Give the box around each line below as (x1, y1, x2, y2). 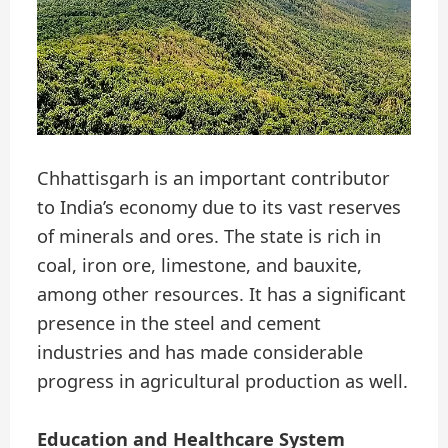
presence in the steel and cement (37, 310, 322, 335)
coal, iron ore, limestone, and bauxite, (37, 252, 363, 277)
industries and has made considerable (37, 339, 364, 364)
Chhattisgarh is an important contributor (37, 165, 391, 190)
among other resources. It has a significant (37, 281, 407, 306)
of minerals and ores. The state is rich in (37, 223, 382, 248)
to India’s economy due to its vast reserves (37, 194, 402, 219)
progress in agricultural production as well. (37, 368, 409, 393)
